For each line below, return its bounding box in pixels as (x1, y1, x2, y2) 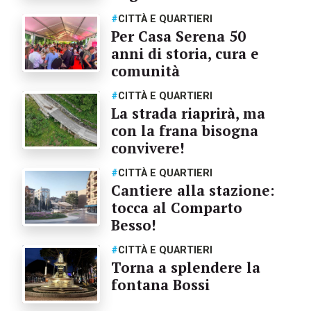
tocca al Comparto (110, 198, 242, 217)
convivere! (110, 138, 185, 158)
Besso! (110, 215, 156, 235)
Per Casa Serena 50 (110, 26, 246, 46)
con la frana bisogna (110, 121, 258, 140)
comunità (110, 61, 180, 81)
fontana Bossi (110, 275, 210, 294)
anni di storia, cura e (110, 44, 259, 63)
